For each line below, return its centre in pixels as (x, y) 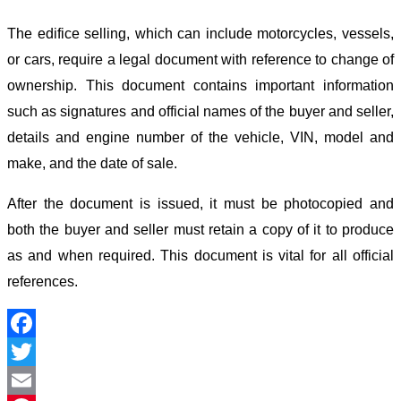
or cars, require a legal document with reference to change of (200, 59)
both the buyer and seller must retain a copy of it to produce (200, 229)
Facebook (39, 351)
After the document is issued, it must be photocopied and (200, 203)
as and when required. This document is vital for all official (200, 255)
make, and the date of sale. (94, 163)
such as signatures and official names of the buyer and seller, (200, 111)
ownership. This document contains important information (200, 85)
